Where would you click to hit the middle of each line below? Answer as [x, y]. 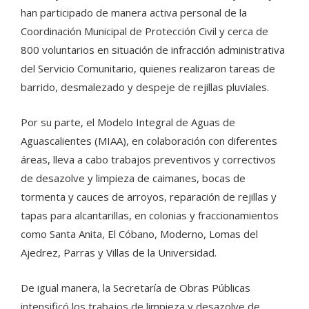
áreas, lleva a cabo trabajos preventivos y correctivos [148, 159]
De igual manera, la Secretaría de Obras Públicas [136, 287]
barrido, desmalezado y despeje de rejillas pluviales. [145, 87]
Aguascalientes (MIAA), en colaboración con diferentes [149, 140]
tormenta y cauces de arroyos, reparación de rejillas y [149, 196]
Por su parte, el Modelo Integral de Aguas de [128, 122]
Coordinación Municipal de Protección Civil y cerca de [144, 31]
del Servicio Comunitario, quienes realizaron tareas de [148, 68]
